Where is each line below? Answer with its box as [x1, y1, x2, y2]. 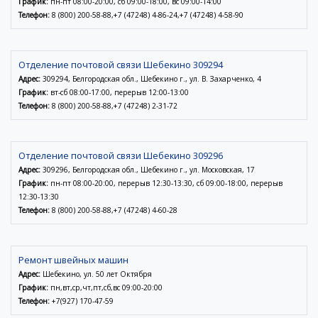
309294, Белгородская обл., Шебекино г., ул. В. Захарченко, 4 [40, 74, 261, 84]
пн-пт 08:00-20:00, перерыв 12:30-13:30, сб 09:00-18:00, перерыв [48, 178, 283, 189]
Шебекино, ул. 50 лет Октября [40, 269, 152, 280]
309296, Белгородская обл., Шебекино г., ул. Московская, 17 [40, 165, 255, 175]
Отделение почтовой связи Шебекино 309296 [18, 149, 223, 163]
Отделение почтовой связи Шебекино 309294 [18, 58, 223, 72]
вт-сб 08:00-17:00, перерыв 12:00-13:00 [48, 87, 189, 98]
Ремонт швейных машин [18, 253, 128, 267]
